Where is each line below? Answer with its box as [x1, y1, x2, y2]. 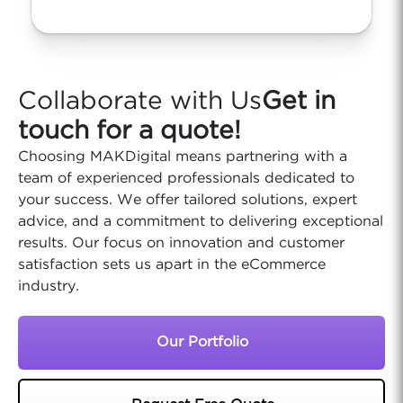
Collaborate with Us [18, 91, 262, 112]
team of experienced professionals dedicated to [18, 172, 354, 185]
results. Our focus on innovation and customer [18, 237, 345, 250]
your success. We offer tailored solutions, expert [18, 193, 357, 207]
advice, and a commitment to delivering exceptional [18, 215, 383, 228]
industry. [18, 280, 79, 293]
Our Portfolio [157, 336, 248, 349]
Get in [262, 91, 336, 112]
